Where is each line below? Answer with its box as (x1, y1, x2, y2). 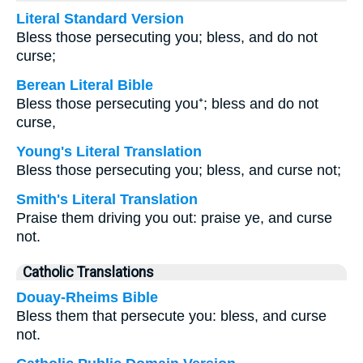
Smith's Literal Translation (16, 191, 198, 207)
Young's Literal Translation (16, 143, 202, 160)
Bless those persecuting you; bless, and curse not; (16, 162, 341, 178)
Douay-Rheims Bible (16, 289, 158, 305)
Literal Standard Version (16, 11, 184, 27)
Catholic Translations (23, 264, 154, 280)
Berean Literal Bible (16, 77, 153, 93)
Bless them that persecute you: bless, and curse (16, 308, 327, 324)
